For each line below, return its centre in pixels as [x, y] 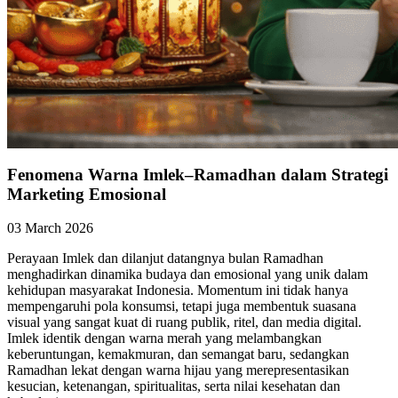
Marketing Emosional [87, 194]
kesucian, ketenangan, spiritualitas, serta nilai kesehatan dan [174, 386]
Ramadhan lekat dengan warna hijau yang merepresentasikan [178, 370]
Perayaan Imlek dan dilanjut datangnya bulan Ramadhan [165, 259]
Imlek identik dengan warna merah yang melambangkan [164, 338]
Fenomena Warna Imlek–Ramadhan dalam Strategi [198, 174]
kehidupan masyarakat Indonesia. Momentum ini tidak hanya [178, 291]
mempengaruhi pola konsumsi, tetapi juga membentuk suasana [182, 306]
